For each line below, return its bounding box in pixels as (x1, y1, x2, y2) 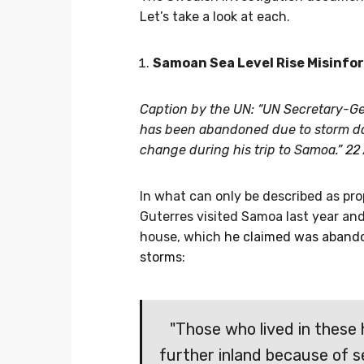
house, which (140, 229, 224, 245)
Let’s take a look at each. (140, 9, 290, 25)
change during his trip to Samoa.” (140, 142, 345, 158)
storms (140, 249, 182, 266)
